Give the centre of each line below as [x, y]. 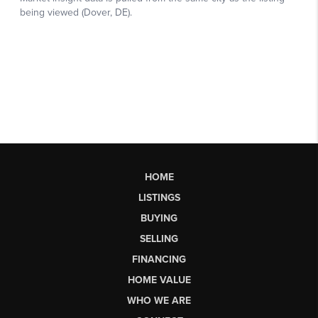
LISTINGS [159, 197]
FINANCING [159, 259]
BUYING [159, 218]
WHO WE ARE [159, 300]
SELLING [159, 238]
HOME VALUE [159, 280]
